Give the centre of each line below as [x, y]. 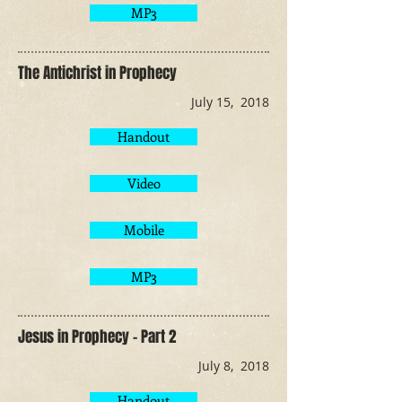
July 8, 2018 [234, 366]
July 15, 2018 [230, 102]
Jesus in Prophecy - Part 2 [97, 337]
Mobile [144, 230]
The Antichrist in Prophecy [97, 73]
